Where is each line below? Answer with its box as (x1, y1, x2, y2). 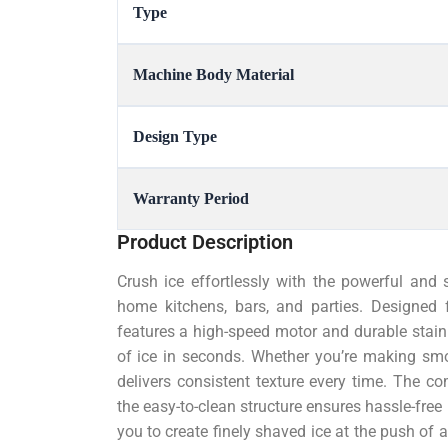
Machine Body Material (132, 66, 294, 84)
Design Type (132, 128, 217, 146)
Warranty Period (132, 190, 249, 208)
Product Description (116, 230, 293, 255)
